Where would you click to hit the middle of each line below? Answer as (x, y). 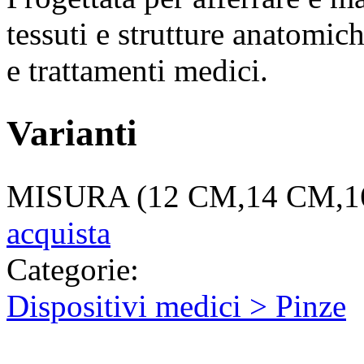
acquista (58, 233)
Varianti (72, 133)
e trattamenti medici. (137, 70)
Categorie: (73, 270)
